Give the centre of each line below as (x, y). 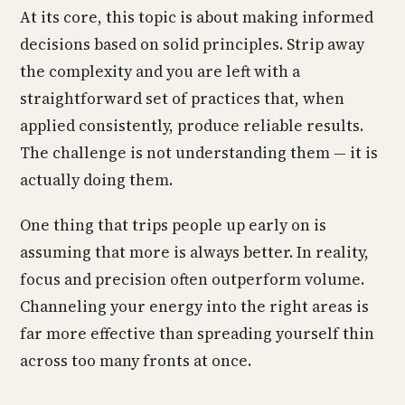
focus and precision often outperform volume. (192, 279)
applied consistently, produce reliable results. (192, 126)
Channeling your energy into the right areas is (194, 306)
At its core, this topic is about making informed (197, 17)
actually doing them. (96, 180)
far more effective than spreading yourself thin (197, 334)
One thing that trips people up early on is (173, 225)
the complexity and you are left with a (160, 71)
